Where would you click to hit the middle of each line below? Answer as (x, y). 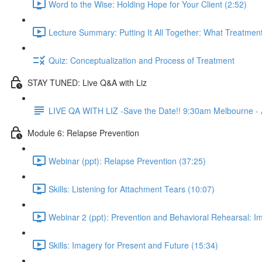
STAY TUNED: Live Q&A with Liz (87, 82)
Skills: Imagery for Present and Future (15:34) (133, 245)
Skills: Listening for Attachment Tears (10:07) (132, 189)
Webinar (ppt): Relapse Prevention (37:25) (127, 161)
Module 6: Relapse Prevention (83, 132)
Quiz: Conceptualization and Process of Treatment (142, 60)
